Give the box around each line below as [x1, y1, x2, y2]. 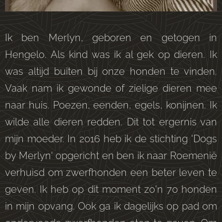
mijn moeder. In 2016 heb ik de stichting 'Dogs [5, 132, 217, 145]
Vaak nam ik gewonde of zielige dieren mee [5, 82, 217, 94]
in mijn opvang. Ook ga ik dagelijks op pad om [5, 200, 217, 212]
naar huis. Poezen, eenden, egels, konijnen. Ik [5, 99, 217, 111]
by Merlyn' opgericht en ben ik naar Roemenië [5, 149, 217, 162]
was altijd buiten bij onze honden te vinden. [5, 65, 217, 77]
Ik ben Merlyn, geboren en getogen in [5, 31, 217, 44]
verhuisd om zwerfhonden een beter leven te [5, 166, 217, 178]
